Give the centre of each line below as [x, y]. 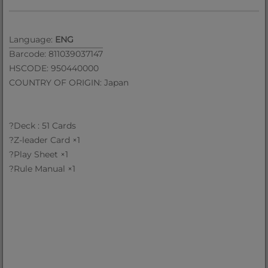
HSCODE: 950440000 [54, 68]
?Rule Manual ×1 [42, 169]
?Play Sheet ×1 [39, 154]
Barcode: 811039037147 [56, 54]
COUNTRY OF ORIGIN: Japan [69, 83]
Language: [32, 39]
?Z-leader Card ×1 [45, 140]
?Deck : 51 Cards [43, 126]
